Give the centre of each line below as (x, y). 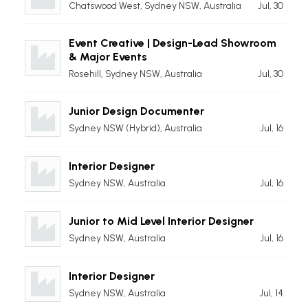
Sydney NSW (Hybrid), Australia (135, 128)
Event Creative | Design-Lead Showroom (173, 43)
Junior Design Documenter (136, 111)
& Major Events (108, 56)
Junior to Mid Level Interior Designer (161, 221)
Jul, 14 (271, 293)
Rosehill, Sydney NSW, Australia (135, 74)
